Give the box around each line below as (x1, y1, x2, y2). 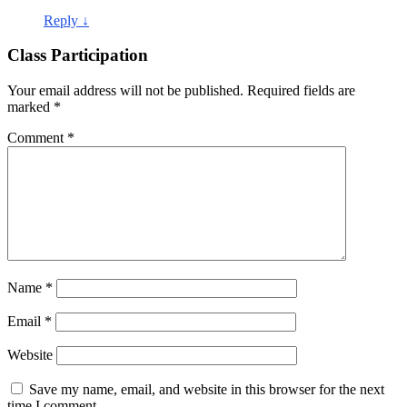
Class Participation (7, 45, 148, 65)
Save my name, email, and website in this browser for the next (29, 382, 384, 398)
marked (7, 99, 54, 115)
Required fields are (247, 83, 355, 99)
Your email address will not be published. (7, 83, 243, 99)
